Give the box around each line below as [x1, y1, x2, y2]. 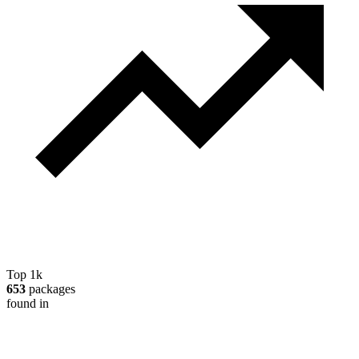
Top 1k [6, 268, 42, 282]
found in [6, 296, 49, 311]
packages [26, 282, 75, 296]
